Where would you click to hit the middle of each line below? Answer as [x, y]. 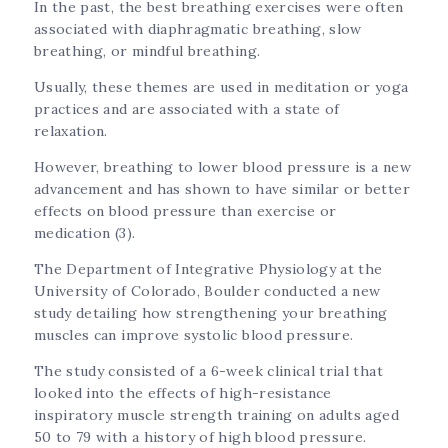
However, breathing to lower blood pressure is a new [222, 166]
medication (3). [87, 232]
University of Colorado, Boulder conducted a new [207, 290]
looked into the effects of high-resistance [183, 392]
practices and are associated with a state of [187, 108]
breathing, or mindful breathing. [149, 50]
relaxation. [73, 130]
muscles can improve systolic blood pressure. [196, 334]
